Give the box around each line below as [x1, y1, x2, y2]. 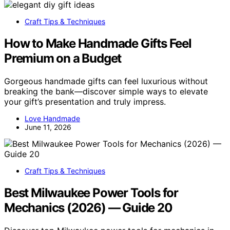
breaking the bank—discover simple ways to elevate [4, 86, 208, 97]
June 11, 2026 [25, 123, 71, 132]
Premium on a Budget [4, 51, 122, 66]
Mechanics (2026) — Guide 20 [4, 200, 172, 215]
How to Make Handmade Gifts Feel [4, 36, 191, 51]
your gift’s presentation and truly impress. [4, 97, 166, 107]
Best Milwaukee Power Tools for [4, 185, 178, 200]
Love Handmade [25, 114, 80, 123]
